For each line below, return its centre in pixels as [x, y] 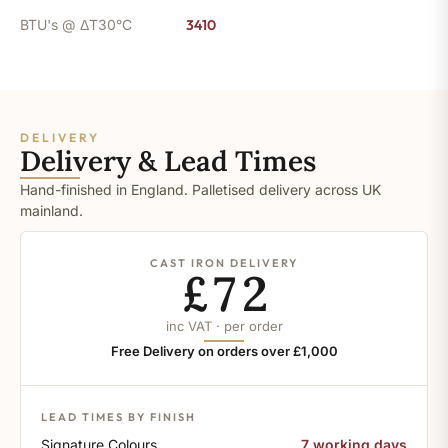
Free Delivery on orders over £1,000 [224, 350]
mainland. [51, 210]
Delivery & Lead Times [168, 160]
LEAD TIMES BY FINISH [118, 416]
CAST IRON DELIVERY [224, 262]
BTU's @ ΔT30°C [76, 24]
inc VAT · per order [224, 325]
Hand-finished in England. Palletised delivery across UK [200, 189]
